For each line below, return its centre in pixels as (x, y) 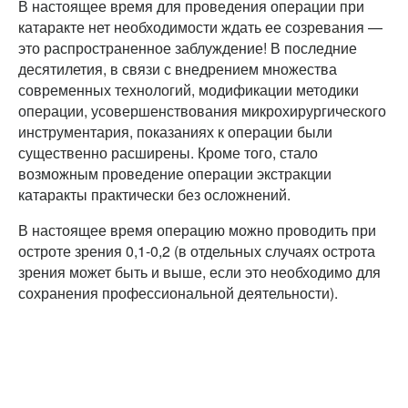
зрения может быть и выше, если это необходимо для (199, 271)
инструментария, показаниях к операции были (175, 131)
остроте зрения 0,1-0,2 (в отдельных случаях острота (197, 250)
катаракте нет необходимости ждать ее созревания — (200, 26)
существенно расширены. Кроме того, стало (168, 152)
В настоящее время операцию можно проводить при (197, 229)
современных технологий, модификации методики (189, 89)
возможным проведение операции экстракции (175, 173)
